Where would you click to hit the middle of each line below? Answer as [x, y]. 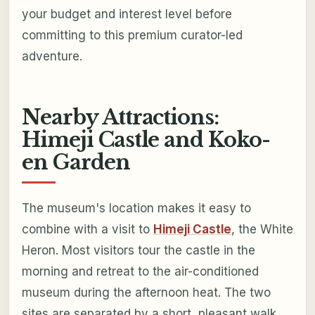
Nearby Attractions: [120, 118]
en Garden [76, 163]
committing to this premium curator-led [132, 36]
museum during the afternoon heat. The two [146, 292]
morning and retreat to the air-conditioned [140, 271]
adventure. [52, 57]
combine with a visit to [87, 229]
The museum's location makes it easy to [136, 208]
